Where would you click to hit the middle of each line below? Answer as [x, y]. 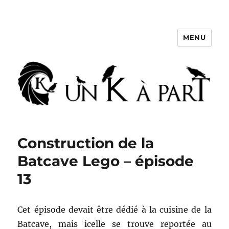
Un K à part [52, 45]
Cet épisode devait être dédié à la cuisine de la [114, 210]
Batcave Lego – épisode [106, 161]
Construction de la [86, 143]
